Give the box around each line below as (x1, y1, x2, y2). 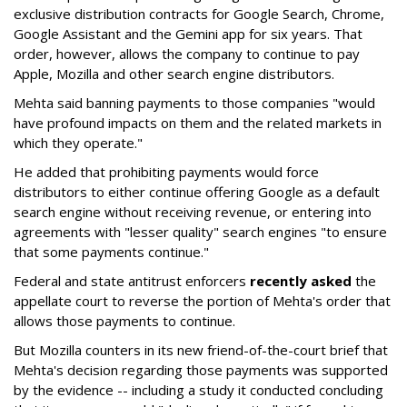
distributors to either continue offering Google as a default (14, 183, 380, 202)
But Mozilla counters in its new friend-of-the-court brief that (14, 341, 388, 360)
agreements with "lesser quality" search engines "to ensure (14, 223, 387, 242)
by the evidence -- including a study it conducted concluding (14, 381, 383, 400)
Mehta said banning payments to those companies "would (14, 94, 375, 113)
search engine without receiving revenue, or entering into (14, 203, 372, 222)
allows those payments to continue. (14, 312, 235, 331)
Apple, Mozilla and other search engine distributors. (14, 65, 334, 84)
